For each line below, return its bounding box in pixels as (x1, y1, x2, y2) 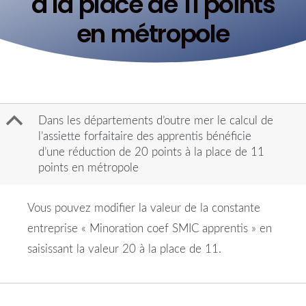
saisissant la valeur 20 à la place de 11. (27, 243, 221, 255)
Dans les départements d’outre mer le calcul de (38, 115, 273, 127)
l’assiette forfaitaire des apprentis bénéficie (38, 130, 251, 143)
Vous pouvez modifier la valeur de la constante (27, 202, 260, 214)
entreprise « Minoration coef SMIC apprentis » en (27, 223, 272, 235)
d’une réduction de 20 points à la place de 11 (38, 146, 264, 158)
